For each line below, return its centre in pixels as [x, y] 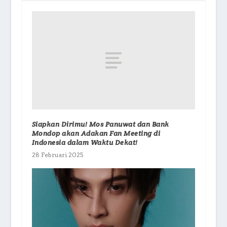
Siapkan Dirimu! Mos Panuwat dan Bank [100, 124]
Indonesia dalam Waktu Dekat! [85, 142]
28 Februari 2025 [57, 155]
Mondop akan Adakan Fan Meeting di [96, 133]
